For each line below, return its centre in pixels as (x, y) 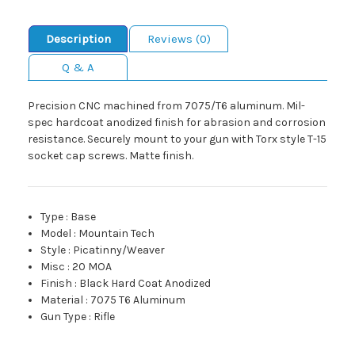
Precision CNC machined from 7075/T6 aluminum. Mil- (166, 106)
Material (62, 300)
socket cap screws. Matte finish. (111, 156)
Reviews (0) (179, 39)
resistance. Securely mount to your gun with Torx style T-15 (177, 139)
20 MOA (92, 267)
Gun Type (64, 317)
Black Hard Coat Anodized (145, 284)
